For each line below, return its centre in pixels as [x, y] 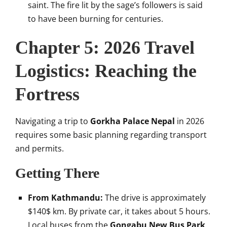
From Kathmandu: [65, 198]
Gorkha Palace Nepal [133, 121]
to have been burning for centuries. [96, 19]
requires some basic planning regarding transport [111, 135]
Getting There [57, 173]
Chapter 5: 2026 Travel [105, 48]
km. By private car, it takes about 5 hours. [130, 211]
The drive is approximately [154, 198]
